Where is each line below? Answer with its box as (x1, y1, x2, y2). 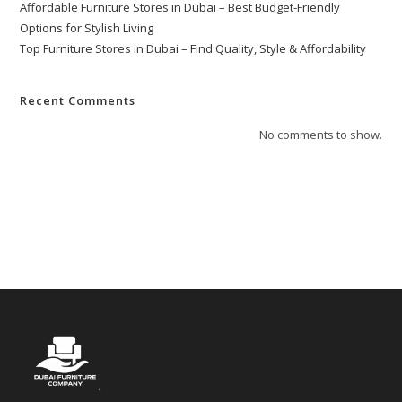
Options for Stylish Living (20, 20, 154, 37)
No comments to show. (258, 127, 382, 144)
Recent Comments (20, 92, 136, 109)
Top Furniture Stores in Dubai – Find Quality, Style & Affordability (20, 40, 367, 57)
